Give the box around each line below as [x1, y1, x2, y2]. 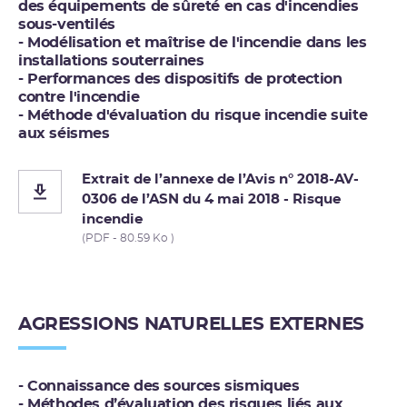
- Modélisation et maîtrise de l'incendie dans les [18, 35, 367, 50]
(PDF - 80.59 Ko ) [82, 232, 174, 243]
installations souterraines [18, 53, 204, 68]
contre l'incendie [18, 89, 140, 104]
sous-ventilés [18, 16, 115, 32]
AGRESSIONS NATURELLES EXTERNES [18, 314, 364, 333]
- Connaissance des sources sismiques [18, 378, 300, 393]
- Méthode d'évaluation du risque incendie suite [18, 107, 368, 123]
